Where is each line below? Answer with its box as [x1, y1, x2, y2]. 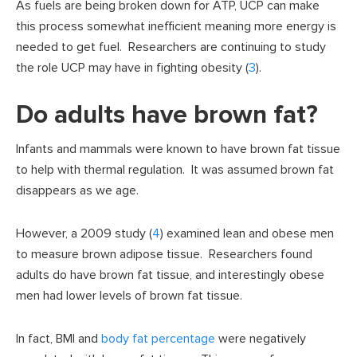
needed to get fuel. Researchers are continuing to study [16, 39, 326, 56]
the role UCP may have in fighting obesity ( [16, 60, 249, 76]
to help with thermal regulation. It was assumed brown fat [16, 162, 334, 178]
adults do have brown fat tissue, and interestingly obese [16, 267, 324, 284]
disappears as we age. [16, 182, 139, 199]
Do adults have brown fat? [16, 100, 318, 131]
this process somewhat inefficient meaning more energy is [16, 18, 336, 35]
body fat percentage [101, 331, 215, 347]
